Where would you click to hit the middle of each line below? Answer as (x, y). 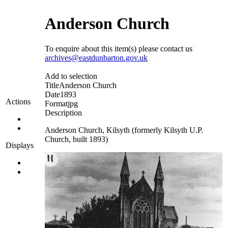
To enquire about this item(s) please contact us (119, 48)
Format (56, 103)
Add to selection (71, 76)
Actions (18, 102)
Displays (20, 145)
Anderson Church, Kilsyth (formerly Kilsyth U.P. (124, 130)
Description (63, 112)
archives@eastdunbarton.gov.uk (96, 58)
